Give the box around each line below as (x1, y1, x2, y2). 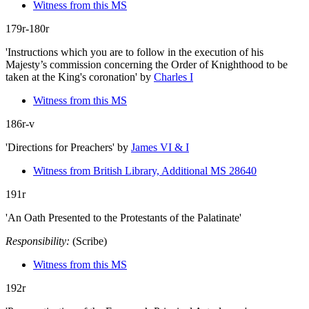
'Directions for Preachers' (6, 141, 114, 153)
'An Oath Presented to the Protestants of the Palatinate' (6, 211, 241, 223)
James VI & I (131, 141, 189, 153)
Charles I (154, 70, 193, 83)
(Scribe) (72, 235, 107, 247)
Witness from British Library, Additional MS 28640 (33, 164, 257, 177)
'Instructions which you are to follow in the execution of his (6, 46, 263, 58)
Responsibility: (6, 235, 70, 247)
